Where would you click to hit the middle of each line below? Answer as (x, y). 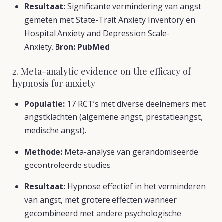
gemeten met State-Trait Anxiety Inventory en (110, 20)
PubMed (93, 47)
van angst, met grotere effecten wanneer (101, 200)
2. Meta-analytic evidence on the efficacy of (102, 71)
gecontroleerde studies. (68, 165)
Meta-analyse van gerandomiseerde (130, 152)
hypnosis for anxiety (54, 83)
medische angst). (55, 130)
